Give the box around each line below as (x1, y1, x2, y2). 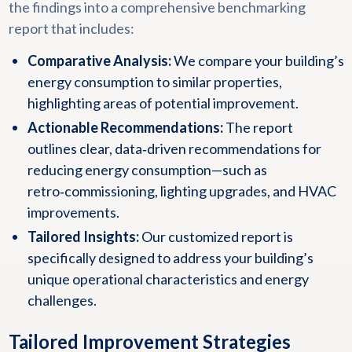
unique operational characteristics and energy (27, 270, 309, 288)
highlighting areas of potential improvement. (27, 94, 299, 112)
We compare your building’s (170, 52, 344, 69)
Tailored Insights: (27, 228, 139, 245)
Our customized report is (138, 228, 293, 245)
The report (222, 119, 293, 136)
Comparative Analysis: (27, 52, 171, 69)
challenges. (27, 291, 97, 309)
